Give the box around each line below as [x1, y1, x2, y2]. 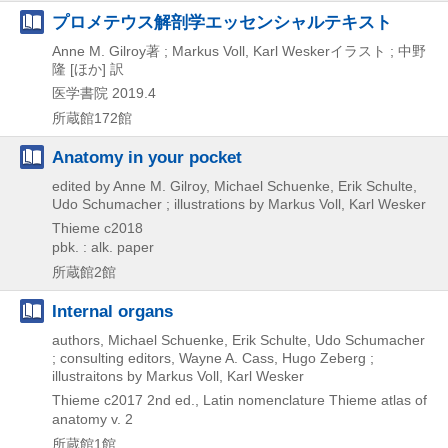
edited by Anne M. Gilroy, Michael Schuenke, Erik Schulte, [52, 178, 417, 194]
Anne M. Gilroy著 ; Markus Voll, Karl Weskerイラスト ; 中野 [52, 43, 426, 59]
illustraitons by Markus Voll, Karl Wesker [52, 368, 304, 384]
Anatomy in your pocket [52, 147, 242, 167]
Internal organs [52, 301, 173, 321]
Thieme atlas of [329, 392, 427, 408]
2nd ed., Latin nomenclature [147, 392, 325, 408]
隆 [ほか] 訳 [52, 61, 124, 77]
